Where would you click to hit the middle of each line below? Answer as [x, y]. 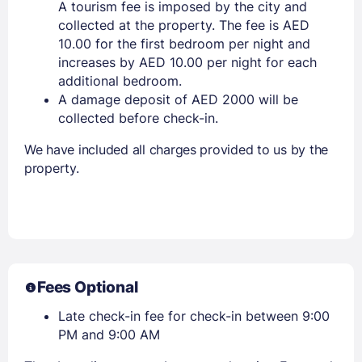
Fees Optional [88, 288]
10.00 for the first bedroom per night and [184, 44]
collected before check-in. [138, 118]
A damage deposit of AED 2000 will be [178, 100]
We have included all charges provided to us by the [176, 150]
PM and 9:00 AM [109, 335]
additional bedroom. [120, 81]
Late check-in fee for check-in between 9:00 [194, 316]
